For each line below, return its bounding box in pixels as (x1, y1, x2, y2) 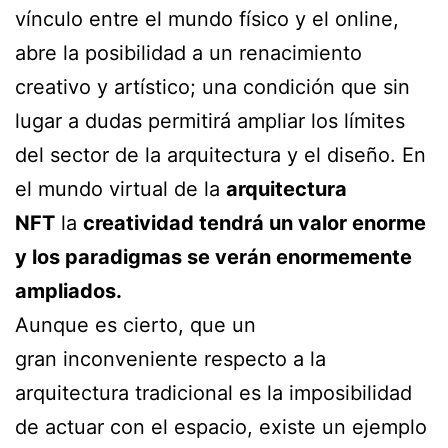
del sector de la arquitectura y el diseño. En (15, 143, 426, 168)
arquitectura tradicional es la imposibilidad (15, 381, 412, 406)
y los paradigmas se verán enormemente (15, 245, 412, 270)
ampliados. (15, 279, 122, 304)
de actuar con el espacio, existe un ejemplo (15, 415, 427, 440)
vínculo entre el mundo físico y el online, (15, 7, 399, 32)
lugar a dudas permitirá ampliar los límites (15, 109, 405, 134)
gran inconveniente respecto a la (15, 347, 326, 372)
